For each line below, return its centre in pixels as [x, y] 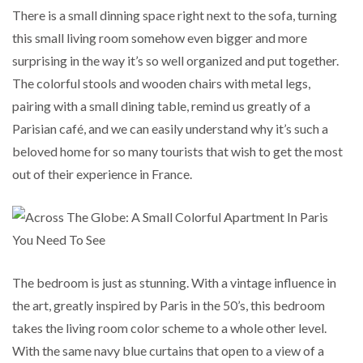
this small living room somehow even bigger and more [160, 37]
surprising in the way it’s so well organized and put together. [175, 60]
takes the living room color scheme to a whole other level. [169, 327]
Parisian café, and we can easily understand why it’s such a [170, 128]
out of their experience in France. [102, 173]
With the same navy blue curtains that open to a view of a [168, 350]
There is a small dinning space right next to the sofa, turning [175, 15]
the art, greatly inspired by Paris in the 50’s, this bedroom [169, 305]
